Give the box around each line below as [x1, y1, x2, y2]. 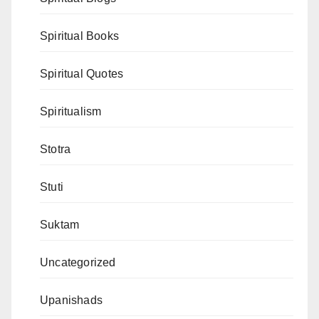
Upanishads [40, 293, 103, 306]
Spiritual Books [40, 29, 119, 42]
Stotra [40, 142, 71, 155]
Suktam [40, 218, 80, 231]
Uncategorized [40, 256, 116, 268]
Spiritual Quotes [40, 67, 124, 80]
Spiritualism [40, 105, 102, 117]
